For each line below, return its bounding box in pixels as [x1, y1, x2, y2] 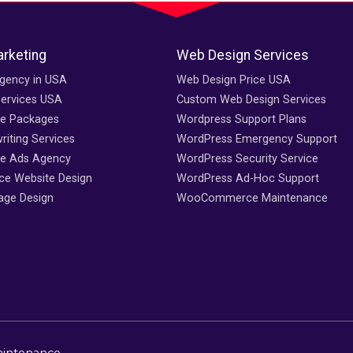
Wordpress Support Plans [176, 113, 307, 127]
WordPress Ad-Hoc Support [176, 172, 319, 186]
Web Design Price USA [176, 73, 291, 87]
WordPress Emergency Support [176, 132, 337, 147]
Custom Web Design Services [176, 93, 326, 107]
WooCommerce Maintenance [176, 191, 328, 206]
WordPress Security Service [176, 152, 318, 166]
